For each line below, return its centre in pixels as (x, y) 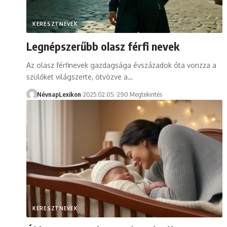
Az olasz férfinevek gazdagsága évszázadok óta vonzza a (121, 65)
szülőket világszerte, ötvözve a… (80, 77)
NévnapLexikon (59, 94)
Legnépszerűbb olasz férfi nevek (103, 46)
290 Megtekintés (140, 94)
